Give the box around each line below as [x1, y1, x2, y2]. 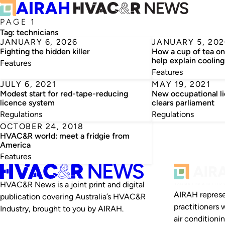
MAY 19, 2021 [152, 79, 211, 89]
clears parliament [152, 98, 215, 107]
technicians [17, 28, 58, 37]
